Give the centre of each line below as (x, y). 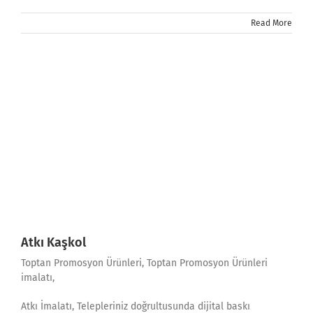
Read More (271, 23)
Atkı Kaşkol (53, 243)
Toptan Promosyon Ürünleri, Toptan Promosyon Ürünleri (144, 263)
